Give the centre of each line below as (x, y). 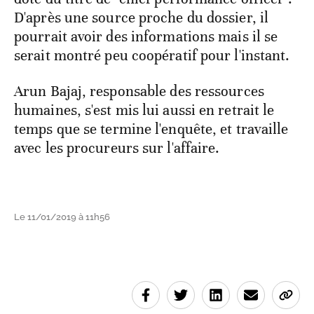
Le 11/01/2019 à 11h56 (62, 217)
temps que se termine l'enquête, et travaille (151, 129)
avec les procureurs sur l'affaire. (117, 148)
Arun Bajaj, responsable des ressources (139, 91)
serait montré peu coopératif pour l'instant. (152, 55)
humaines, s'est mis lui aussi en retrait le (144, 110)
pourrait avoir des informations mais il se (146, 36)
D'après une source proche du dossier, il (142, 17)
